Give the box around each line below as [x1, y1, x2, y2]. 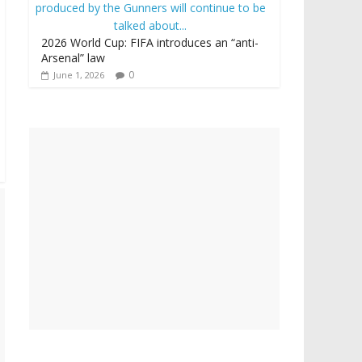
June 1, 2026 [53, 69, 104, 82]
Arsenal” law [41, 50, 105, 66]
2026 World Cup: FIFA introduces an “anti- [41, 35, 259, 51]
